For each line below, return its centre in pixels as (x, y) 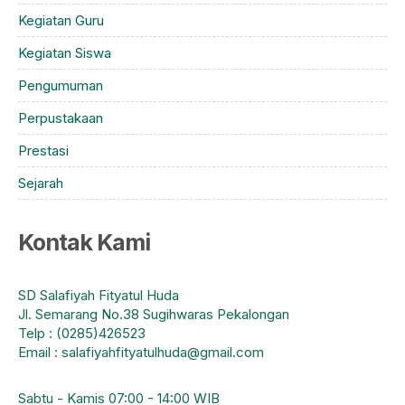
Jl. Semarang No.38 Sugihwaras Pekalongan (154, 315)
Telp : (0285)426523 (82, 334)
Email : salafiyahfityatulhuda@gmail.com (141, 353)
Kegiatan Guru (61, 21)
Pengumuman (61, 86)
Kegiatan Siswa (65, 53)
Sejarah (41, 184)
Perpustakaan (61, 118)
